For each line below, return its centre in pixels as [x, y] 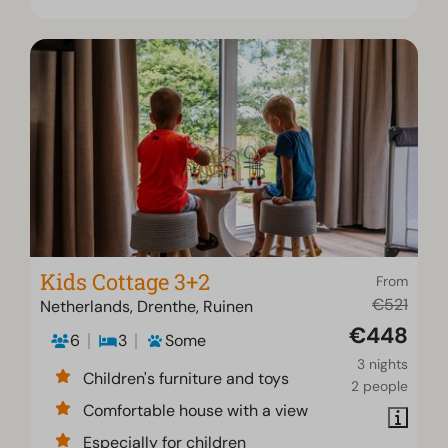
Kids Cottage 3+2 [125, 282]
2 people [379, 386]
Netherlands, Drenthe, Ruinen [147, 307]
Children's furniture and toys [186, 379]
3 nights [382, 364]
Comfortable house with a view [196, 411]
